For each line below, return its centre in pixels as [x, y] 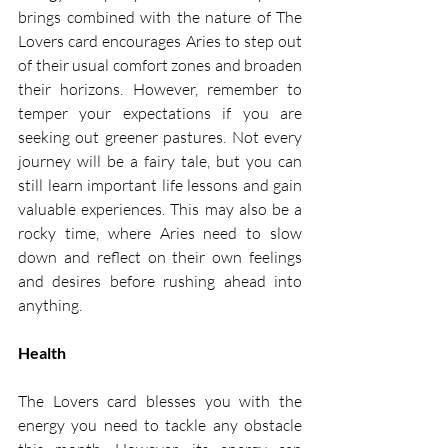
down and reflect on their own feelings [160, 257]
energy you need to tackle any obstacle [160, 425]
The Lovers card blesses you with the [160, 401]
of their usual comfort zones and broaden [160, 65]
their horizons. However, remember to [160, 89]
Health [42, 353]
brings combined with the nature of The [160, 17]
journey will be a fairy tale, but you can [160, 161]
